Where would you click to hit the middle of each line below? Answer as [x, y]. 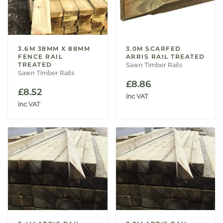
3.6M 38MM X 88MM [54, 48]
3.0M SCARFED [153, 48]
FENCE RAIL [40, 56]
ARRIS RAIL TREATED [165, 56]
